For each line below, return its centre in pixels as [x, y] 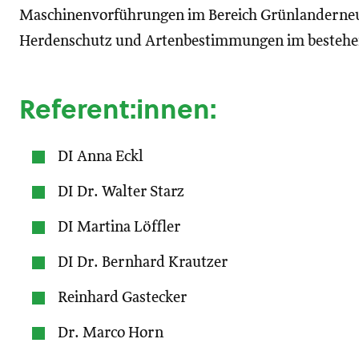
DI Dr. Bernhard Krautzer [143, 262]
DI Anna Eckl [101, 157]
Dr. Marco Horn [111, 333]
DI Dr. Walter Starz [121, 192]
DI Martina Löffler [119, 227]
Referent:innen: [118, 109]
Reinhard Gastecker [122, 298]
